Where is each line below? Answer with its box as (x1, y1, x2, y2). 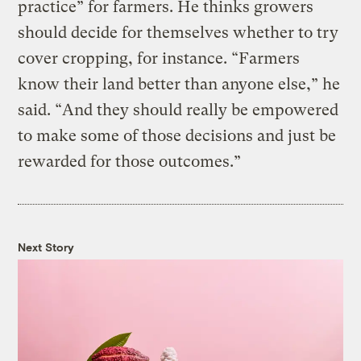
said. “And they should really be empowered (18, 101, 339, 120)
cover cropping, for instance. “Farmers (18, 49, 301, 68)
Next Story (18, 240, 75, 255)
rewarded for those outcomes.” (18, 152, 242, 172)
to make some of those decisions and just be (18, 127, 337, 146)
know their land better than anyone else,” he (18, 75, 341, 94)
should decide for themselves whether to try (18, 23, 339, 43)
